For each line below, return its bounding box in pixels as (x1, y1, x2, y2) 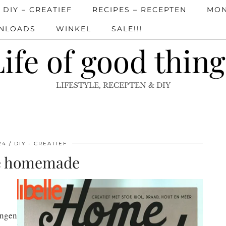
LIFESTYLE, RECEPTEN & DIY (55, 81, 171, 90)
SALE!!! (111, 24, 143, 33)
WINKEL (56, 24, 91, 33)
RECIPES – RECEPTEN (92, 5, 187, 14)
